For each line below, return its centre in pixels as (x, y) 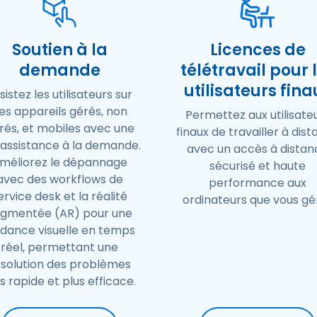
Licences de (258, 50)
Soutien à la (59, 50)
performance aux (258, 183)
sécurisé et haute (258, 166)
